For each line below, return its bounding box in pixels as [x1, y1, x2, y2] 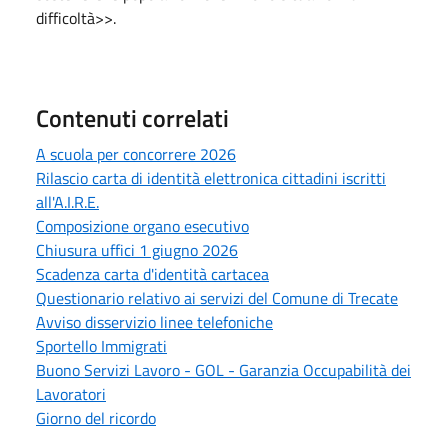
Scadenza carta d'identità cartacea [36, 261, 269, 286]
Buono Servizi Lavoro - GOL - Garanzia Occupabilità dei [36, 357, 411, 382]
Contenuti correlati [36, 99, 229, 136]
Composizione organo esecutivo [36, 213, 249, 238]
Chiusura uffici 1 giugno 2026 [36, 237, 238, 262]
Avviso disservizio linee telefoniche [36, 309, 273, 334]
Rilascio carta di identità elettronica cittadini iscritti [36, 165, 386, 190]
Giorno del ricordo [36, 405, 156, 430]
